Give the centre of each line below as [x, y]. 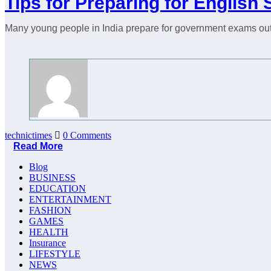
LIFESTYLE [55, 254]
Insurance [47, 243]
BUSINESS [52, 178]
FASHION [50, 211]
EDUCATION [57, 189]
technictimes [28, 135]
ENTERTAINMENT [70, 200]
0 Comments [87, 135]
